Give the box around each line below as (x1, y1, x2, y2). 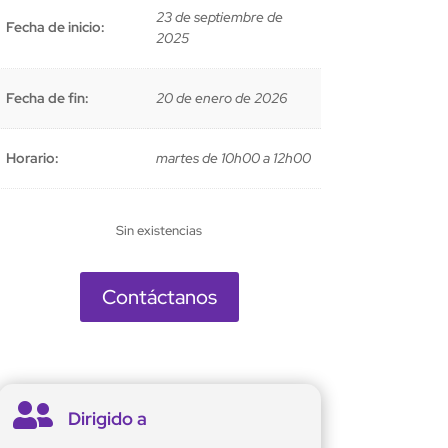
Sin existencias (116, 222, 203, 240)
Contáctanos (101, 284, 217, 311)
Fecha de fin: (5, 89, 89, 108)
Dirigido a (67, 407, 147, 431)
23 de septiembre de (155, 8, 283, 27)
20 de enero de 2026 (155, 89, 287, 108)
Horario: (5, 149, 59, 168)
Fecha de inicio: (5, 18, 105, 37)
